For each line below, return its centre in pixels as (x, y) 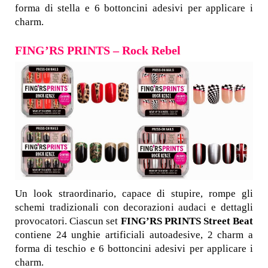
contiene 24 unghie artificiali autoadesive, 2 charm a (134, 235)
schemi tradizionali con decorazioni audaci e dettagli (134, 208)
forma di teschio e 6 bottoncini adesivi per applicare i (134, 249)
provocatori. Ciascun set (68, 221)
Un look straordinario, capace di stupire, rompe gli (134, 194)
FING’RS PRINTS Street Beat (187, 221)
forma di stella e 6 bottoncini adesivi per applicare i (134, 8)
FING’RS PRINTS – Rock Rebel (98, 51)
